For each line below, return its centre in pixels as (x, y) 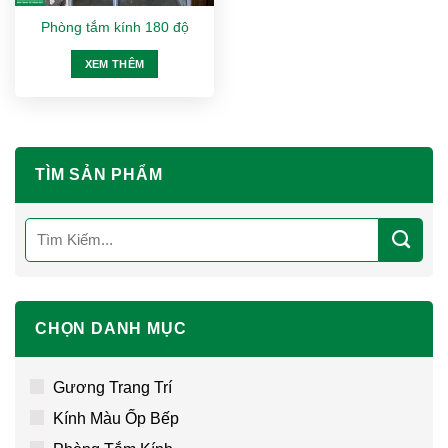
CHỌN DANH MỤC (111, 328)
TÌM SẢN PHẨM (99, 174)
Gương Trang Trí (112, 387)
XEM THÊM (114, 64)
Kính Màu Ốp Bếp (116, 418)
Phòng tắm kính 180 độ (114, 28)
